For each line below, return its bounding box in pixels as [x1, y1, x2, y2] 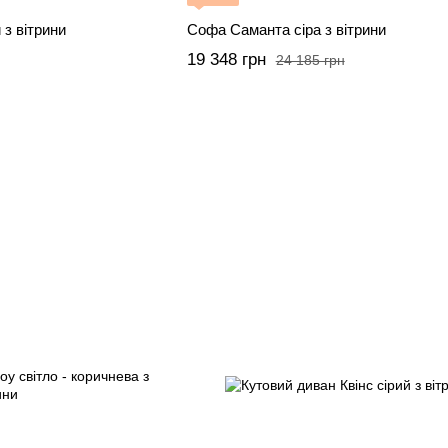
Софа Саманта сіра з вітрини [186, 21, 386, 39]
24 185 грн [275, 51, 345, 68]
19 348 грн [186, 50, 266, 70]
